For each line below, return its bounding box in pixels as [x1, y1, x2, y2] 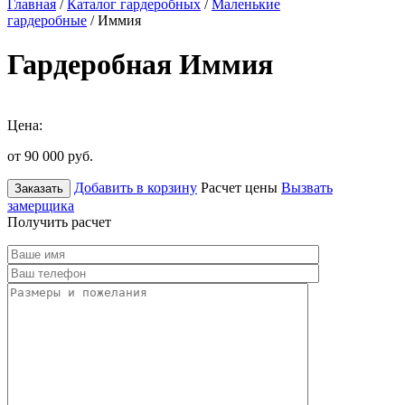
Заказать [14, 181, 63, 195]
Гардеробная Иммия [7, 48, 273, 81]
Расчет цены [201, 179, 278, 195]
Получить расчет [7, 213, 111, 230]
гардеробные [7, 13, 87, 28]
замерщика [7, 197, 74, 213]
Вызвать [281, 179, 333, 195]
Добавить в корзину [74, 179, 197, 195]
